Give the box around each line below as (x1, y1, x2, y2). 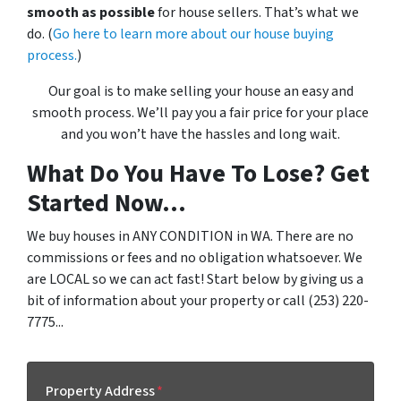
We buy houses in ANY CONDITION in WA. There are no (27, 226, 354, 246)
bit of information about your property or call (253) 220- (27, 290, 369, 311)
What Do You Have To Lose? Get (27, 155, 370, 192)
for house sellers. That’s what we (155, 2, 359, 22)
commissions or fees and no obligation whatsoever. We (27, 247, 363, 268)
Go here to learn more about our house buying (53, 23, 334, 44)
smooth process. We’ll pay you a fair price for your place (32, 102, 369, 123)
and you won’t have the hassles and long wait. (61, 124, 340, 144)
